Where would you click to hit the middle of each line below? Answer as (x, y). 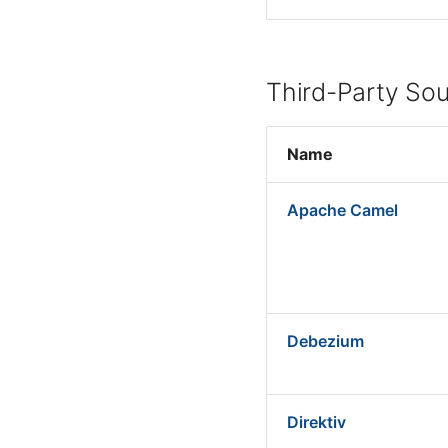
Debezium (325, 341)
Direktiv (316, 422)
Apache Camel (342, 210)
